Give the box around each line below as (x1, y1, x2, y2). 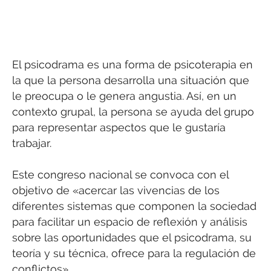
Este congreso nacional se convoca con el (12, 168, 229, 181)
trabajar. (12, 137, 51, 150)
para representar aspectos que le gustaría (12, 121, 226, 134)
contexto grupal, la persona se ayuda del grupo (12, 105, 254, 119)
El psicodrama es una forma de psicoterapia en (12, 58, 253, 71)
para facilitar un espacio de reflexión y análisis (12, 215, 247, 229)
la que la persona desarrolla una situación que (12, 74, 249, 87)
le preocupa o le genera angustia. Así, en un (12, 90, 237, 103)
